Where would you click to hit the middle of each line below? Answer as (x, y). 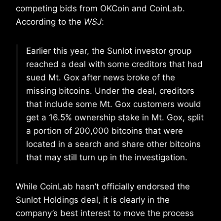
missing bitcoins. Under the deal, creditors (110, 91)
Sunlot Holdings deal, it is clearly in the (93, 200)
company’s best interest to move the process (105, 213)
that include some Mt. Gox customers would (114, 104)
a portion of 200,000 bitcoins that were (105, 131)
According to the (50, 22)
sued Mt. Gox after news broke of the (101, 78)
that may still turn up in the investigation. (107, 158)
